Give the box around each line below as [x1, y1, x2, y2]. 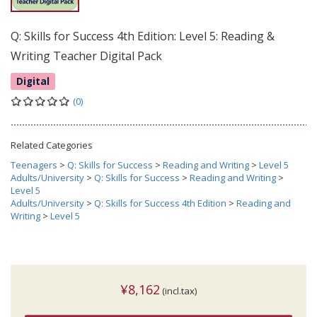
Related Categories [11, 139, 93, 152]
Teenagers [11, 158, 57, 172]
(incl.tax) [160, 284, 197, 298]
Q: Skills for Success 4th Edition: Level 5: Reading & [11, 28, 275, 45]
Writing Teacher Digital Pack [11, 48, 162, 64]
